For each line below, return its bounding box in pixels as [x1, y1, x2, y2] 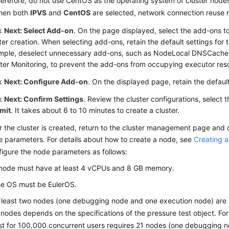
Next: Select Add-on [4, 26, 74, 35]
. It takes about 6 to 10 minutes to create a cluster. [11, 106, 180, 115]
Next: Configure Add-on [4, 77, 88, 86]
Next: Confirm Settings [4, 95, 84, 104]
